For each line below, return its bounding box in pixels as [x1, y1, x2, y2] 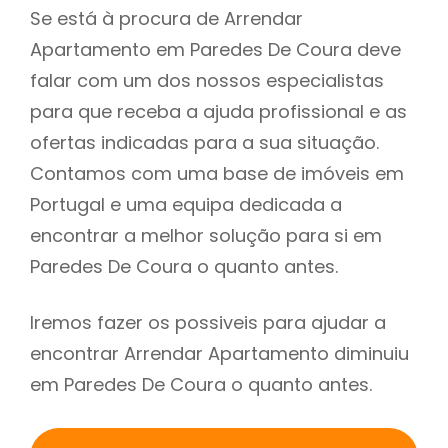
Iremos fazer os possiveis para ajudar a [30, 310, 386, 336]
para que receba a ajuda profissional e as [30, 99, 407, 125]
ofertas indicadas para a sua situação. [30, 130, 379, 156]
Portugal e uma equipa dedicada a [30, 192, 342, 218]
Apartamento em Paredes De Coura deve [30, 37, 401, 63]
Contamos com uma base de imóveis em [30, 161, 404, 187]
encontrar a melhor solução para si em [30, 223, 382, 249]
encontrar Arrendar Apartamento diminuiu [30, 341, 409, 367]
